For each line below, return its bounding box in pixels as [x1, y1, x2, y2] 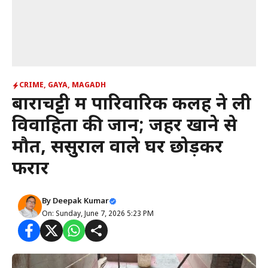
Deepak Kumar [53, 196, 109, 206]
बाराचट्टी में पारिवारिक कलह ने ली [12, 93, 251, 117]
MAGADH [72, 81, 106, 90]
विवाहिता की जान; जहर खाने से [12, 115, 237, 138]
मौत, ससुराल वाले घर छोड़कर [12, 136, 223, 160]
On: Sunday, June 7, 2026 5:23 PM [42, 209, 154, 219]
